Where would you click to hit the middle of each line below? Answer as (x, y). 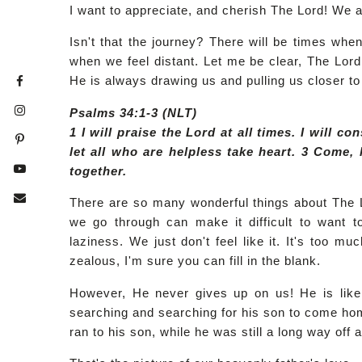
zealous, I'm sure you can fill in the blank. (196, 261)
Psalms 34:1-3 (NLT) (134, 112)
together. (99, 170)
